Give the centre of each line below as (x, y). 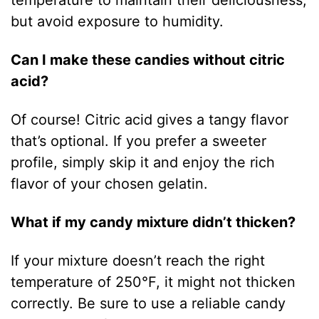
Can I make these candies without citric (148, 59)
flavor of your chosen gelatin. (110, 183)
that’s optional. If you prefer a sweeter (139, 141)
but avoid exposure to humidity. (117, 21)
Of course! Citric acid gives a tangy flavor (150, 119)
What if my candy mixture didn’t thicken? (153, 222)
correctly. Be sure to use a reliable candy (148, 303)
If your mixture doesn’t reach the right (138, 260)
